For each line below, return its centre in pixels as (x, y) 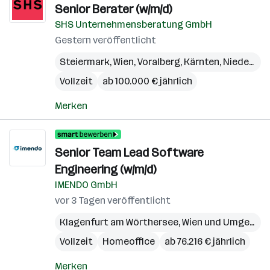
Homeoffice (129, 241)
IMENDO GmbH (86, 185)
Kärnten (202, 62)
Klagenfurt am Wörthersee (119, 222)
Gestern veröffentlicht (105, 40)
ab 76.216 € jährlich (205, 241)
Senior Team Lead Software (129, 152)
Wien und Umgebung (216, 222)
